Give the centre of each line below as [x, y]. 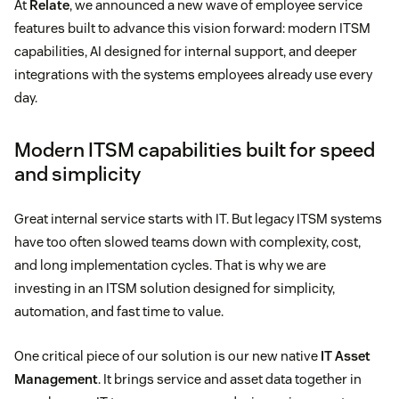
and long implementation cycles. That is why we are [170, 265]
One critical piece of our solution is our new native [167, 356]
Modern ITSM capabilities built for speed [195, 150]
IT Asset [346, 356]
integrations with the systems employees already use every [193, 75]
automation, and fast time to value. [120, 312]
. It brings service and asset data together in [230, 379]
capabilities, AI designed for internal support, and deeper [186, 52]
